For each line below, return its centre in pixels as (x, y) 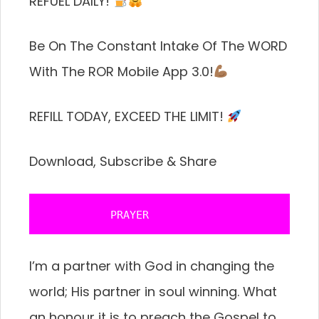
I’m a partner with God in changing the (152, 266)
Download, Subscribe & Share (123, 161)
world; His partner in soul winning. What (153, 292)
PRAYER (98, 215)
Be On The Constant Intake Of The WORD (158, 46)
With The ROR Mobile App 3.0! (121, 72)
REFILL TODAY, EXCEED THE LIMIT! (128, 116)
